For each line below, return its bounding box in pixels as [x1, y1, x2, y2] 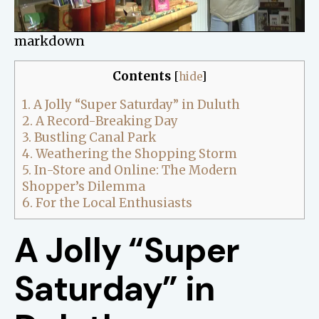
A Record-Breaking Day [33, 113, 178, 130]
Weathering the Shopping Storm [33, 146, 237, 162]
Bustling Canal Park [31, 130, 156, 146]
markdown [14, 33, 85, 49]
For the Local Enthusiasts [33, 195, 192, 211]
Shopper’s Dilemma [22, 179, 145, 195]
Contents [113, 68, 171, 84]
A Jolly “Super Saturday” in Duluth [31, 97, 240, 113]
